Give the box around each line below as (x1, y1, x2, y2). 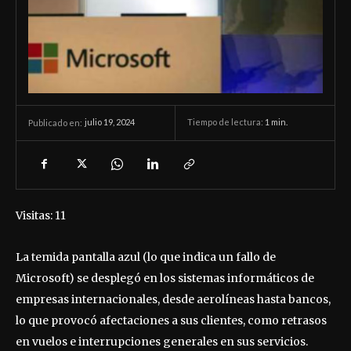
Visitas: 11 (16, 208, 66, 223)
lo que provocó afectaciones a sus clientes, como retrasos (16, 313, 327, 327)
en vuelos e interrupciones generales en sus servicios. (16, 334, 308, 349)
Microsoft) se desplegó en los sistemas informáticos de (16, 270, 314, 285)
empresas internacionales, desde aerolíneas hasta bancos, (16, 291, 331, 306)
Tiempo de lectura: (187, 117, 265, 128)
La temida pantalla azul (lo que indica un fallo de (16, 249, 276, 264)
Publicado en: (28, 117, 82, 128)
